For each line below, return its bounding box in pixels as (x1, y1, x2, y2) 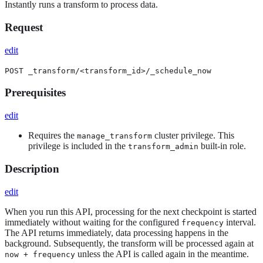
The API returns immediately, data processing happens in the (5, 227, 228, 238)
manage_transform (77, 131, 152, 141)
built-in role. (198, 141, 246, 151)
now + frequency (5, 249, 75, 259)
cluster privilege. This (152, 130, 234, 141)
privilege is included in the (28, 141, 128, 151)
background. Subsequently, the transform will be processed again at (5, 238, 254, 248)
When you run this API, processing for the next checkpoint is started (5, 206, 257, 217)
